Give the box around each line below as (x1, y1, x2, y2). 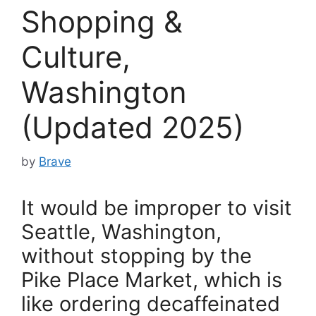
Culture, (21, 38, 130, 75)
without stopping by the (21, 243, 252, 269)
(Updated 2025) (21, 109, 244, 145)
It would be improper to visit (21, 195, 292, 221)
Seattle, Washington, (21, 219, 221, 245)
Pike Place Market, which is (21, 267, 282, 293)
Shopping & (21, 3, 183, 39)
